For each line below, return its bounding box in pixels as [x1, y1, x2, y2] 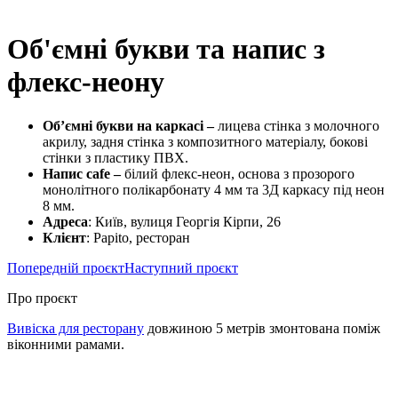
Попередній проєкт [7, 259, 124, 275]
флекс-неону [7, 66, 164, 99]
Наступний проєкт [124, 259, 238, 275]
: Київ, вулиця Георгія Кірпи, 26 [88, 213, 281, 229]
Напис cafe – [43, 165, 124, 181]
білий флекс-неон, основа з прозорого [124, 165, 354, 181]
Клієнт [43, 229, 86, 245]
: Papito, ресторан [86, 229, 190, 245]
